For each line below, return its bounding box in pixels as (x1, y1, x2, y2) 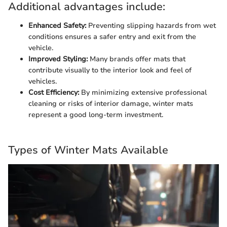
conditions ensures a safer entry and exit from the (28, 32, 196, 42)
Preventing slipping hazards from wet (86, 21, 216, 31)
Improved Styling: (28, 54, 88, 64)
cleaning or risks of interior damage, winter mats (28, 99, 193, 109)
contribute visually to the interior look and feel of (28, 65, 192, 75)
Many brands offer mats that (88, 54, 185, 64)
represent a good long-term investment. (28, 110, 163, 120)
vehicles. (28, 77, 57, 87)
